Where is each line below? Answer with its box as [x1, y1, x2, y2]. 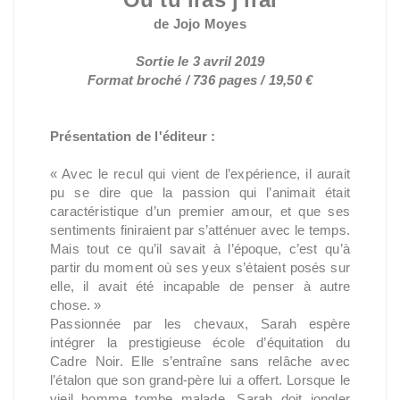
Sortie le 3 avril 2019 [135, 54, 265, 69]
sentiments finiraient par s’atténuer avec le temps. [50, 222, 350, 237]
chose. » [50, 297, 102, 312]
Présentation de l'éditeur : [50, 129, 216, 144]
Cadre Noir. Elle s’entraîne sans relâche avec [50, 354, 350, 369]
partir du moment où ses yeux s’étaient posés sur [50, 260, 350, 275]
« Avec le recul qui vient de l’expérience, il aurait [50, 166, 350, 181]
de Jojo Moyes [154, 16, 246, 31]
